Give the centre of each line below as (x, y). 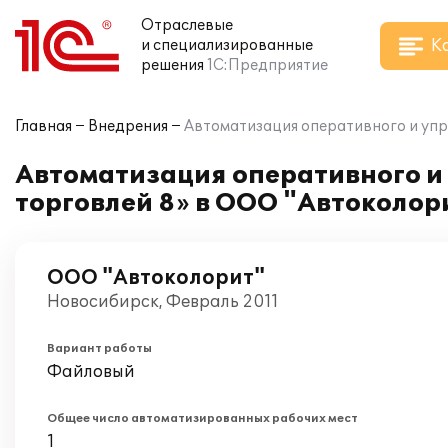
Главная (43, 126)
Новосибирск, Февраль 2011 (163, 302)
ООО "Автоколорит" (156, 278)
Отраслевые (187, 25)
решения (172, 65)
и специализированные (227, 45)
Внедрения (128, 126)
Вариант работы (99, 348)
